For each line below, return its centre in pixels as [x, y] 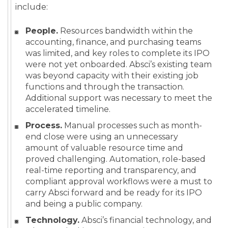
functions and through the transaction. [105, 87]
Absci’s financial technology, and [146, 220]
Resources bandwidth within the [125, 31]
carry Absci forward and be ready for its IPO [114, 193]
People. [42, 31]
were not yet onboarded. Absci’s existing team [119, 65]
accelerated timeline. [68, 109]
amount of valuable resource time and [104, 148]
